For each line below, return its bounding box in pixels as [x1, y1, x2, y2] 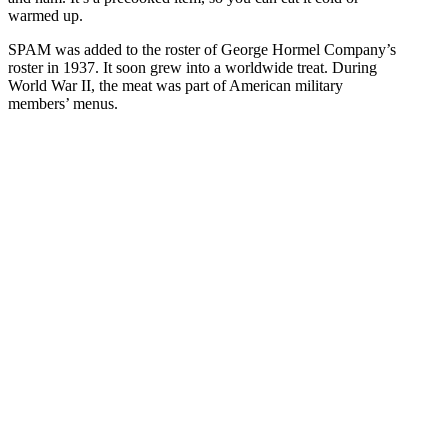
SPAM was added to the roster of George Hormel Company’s [8, 41, 396, 59]
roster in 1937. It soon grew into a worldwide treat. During [8, 59, 377, 77]
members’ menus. [8, 95, 118, 113]
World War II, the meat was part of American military [8, 77, 343, 95]
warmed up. [8, 7, 83, 25]
